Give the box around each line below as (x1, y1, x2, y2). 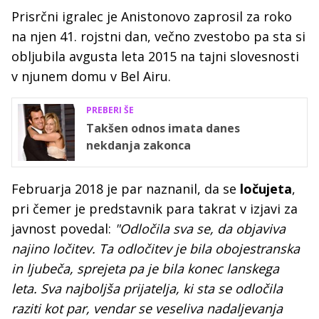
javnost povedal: (11, 220, 115, 237)
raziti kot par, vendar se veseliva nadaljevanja (11, 300, 283, 317)
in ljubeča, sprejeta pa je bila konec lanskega (11, 260, 279, 277)
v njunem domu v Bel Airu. (11, 68, 171, 85)
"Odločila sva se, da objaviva (115, 220, 286, 237)
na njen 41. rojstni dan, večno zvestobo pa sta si (11, 28, 305, 45)
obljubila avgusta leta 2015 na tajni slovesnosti (11, 48, 299, 65)
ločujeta (240, 180, 292, 197)
